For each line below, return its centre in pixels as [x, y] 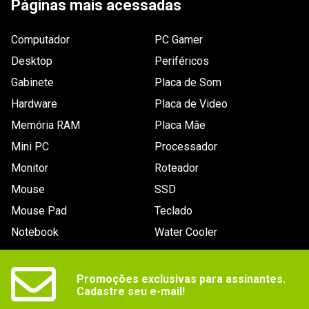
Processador [186, 147]
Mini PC [30, 147]
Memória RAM [46, 125]
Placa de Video [191, 104]
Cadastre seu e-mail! [131, 291]
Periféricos [182, 61]
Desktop [32, 61]
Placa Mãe [180, 125]
